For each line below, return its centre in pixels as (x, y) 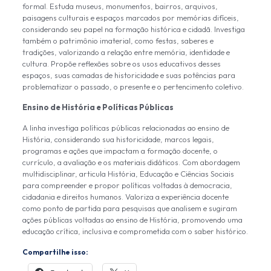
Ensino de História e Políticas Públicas (98, 107)
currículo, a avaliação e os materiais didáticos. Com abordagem (131, 162)
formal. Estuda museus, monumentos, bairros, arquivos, (120, 6)
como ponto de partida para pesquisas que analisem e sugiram (129, 208)
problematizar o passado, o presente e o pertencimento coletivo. (133, 87)
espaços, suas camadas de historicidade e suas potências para (129, 75)
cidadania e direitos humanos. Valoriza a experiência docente (125, 197)
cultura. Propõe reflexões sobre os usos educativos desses (121, 64)
